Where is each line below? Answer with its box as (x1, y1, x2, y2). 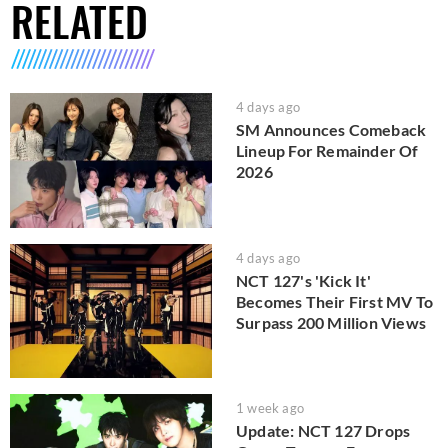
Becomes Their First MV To (236, 291, 433, 311)
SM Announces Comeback (236, 120, 427, 139)
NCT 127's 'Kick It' (236, 270, 371, 290)
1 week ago (236, 400, 304, 417)
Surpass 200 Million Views (236, 312, 426, 332)
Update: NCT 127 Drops (236, 421, 411, 441)
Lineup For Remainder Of (236, 141, 419, 160)
